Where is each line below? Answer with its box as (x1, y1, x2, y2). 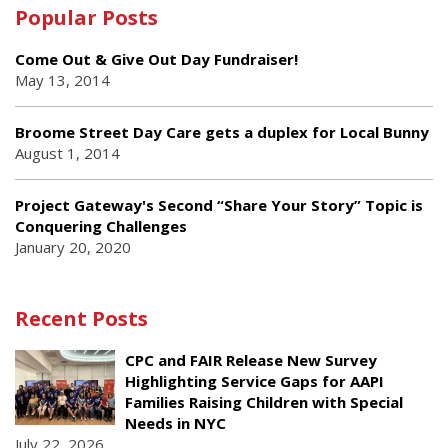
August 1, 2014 (15, 143, 120, 164)
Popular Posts (15, 4, 158, 32)
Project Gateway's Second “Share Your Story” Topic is (15, 195, 423, 216)
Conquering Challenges (15, 216, 187, 237)
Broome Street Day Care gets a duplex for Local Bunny (15, 122, 429, 143)
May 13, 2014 (15, 70, 110, 91)
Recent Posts (15, 305, 148, 333)
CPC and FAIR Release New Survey (125, 350, 377, 371)
